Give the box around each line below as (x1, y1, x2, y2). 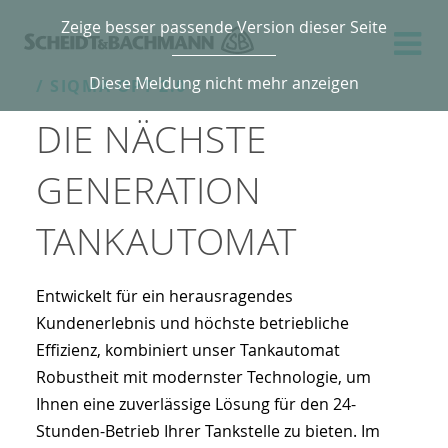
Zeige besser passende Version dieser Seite (61, 16, 387, 38)
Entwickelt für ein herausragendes (36, 285, 293, 307)
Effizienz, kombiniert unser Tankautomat (36, 339, 340, 361)
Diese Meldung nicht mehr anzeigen (89, 72, 359, 94)
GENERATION (36, 165, 263, 215)
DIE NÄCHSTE (36, 114, 267, 164)
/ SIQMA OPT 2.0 (36, 75, 187, 97)
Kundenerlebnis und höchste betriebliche (36, 312, 349, 334)
